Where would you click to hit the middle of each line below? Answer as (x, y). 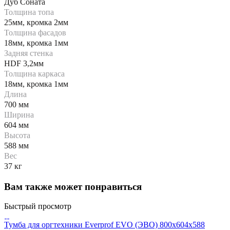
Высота (17, 135)
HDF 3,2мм (24, 63)
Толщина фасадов (35, 32)
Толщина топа (29, 12)
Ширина (19, 114)
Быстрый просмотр (38, 206)
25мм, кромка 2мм (36, 22)
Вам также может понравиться (73, 186)
